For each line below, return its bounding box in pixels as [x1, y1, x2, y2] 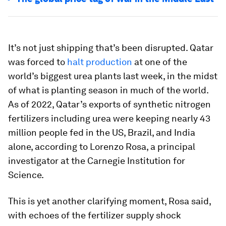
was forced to [8, 56, 67, 67]
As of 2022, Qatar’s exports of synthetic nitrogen [8, 99, 211, 109]
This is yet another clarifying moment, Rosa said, [8, 196, 211, 206]
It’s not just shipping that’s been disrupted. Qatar [8, 42, 213, 53]
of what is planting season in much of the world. [8, 85, 208, 95]
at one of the [132, 56, 187, 67]
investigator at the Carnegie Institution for [8, 155, 185, 166]
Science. [8, 169, 44, 180]
